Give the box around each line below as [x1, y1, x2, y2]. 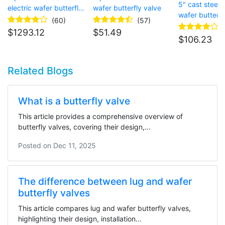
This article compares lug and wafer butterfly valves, [18, 204, 191, 213]
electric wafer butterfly [8, 4, 82, 13]
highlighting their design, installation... [18, 214, 142, 223]
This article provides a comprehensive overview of [18, 112, 183, 121]
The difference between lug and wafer [18, 175, 192, 188]
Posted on [18, 141, 53, 150]
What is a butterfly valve [18, 95, 130, 107]
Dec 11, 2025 [53, 141, 96, 150]
